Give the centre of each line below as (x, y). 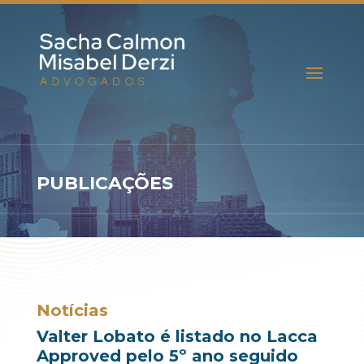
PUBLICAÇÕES (104, 183)
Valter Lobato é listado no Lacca (177, 336)
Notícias (72, 310)
